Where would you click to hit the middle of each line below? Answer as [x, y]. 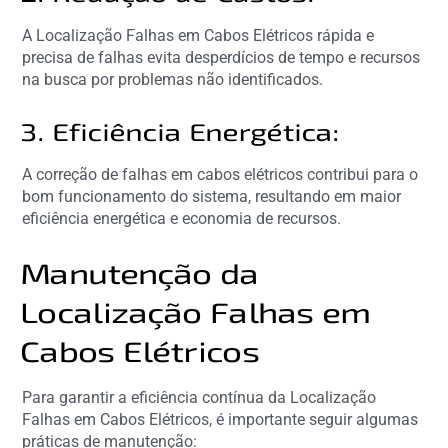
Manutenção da [141, 272]
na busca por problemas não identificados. [173, 79]
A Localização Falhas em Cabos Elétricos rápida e [198, 35]
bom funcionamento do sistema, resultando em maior [212, 196]
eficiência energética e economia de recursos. [182, 218]
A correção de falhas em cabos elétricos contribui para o [220, 174]
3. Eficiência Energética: [181, 131]
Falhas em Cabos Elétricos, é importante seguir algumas [220, 419]
